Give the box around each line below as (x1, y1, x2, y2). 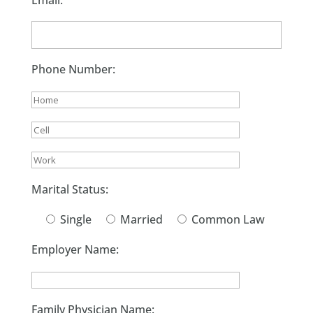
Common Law (191, 212, 265, 227)
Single (59, 212, 92, 227)
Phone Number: (31, 61, 115, 77)
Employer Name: (31, 242, 119, 257)
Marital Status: (31, 182, 108, 197)
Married (119, 212, 163, 227)
